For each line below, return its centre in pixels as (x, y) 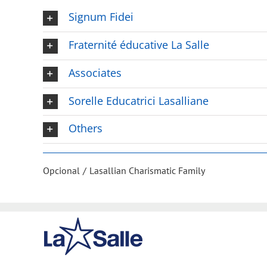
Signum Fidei (101, 17)
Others (85, 128)
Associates (95, 72)
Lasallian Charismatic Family (147, 170)
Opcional (61, 170)
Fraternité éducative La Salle (139, 45)
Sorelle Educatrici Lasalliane (138, 100)
